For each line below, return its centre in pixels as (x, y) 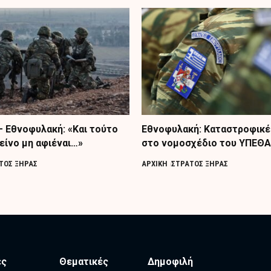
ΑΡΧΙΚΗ (155, 164)
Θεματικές (83, 262)
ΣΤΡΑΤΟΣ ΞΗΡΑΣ (199, 164)
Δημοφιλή (170, 262)
